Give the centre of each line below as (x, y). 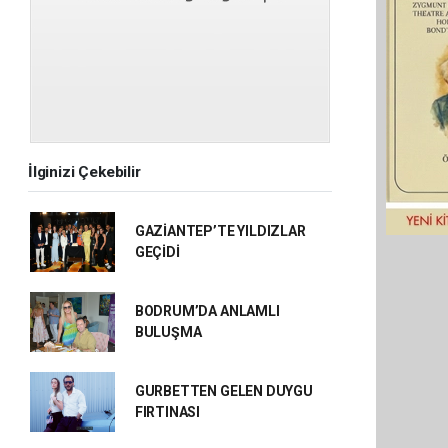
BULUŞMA (168, 332)
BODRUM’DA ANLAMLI (207, 311)
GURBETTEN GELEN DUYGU (223, 391)
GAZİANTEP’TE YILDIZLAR (220, 231)
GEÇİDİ (157, 252)
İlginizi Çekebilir (84, 172)
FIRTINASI (167, 412)
